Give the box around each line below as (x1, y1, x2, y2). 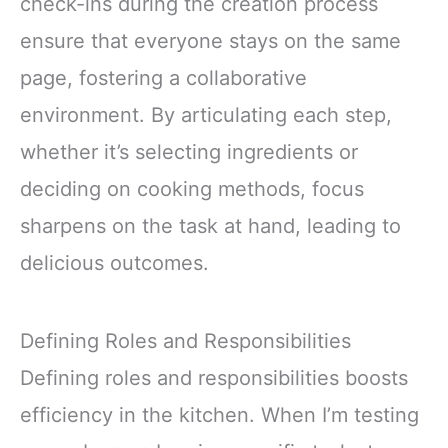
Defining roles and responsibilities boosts (20, 365, 408, 390)
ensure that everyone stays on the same (20, 29, 401, 54)
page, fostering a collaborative (20, 66, 307, 91)
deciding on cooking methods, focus (20, 177, 364, 202)
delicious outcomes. (20, 251, 209, 276)
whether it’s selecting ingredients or (20, 140, 358, 165)
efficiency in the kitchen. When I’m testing (20, 402, 419, 427)
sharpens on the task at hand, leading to (20, 214, 401, 239)
